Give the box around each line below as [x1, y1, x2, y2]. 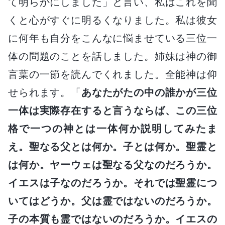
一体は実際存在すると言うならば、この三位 [8, 104, 217, 117]
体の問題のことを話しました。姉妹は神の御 [8, 50, 217, 62]
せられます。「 [8, 86, 81, 98]
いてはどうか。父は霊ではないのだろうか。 [8, 194, 217, 207]
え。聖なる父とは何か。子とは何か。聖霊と [8, 140, 217, 153]
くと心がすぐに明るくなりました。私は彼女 [8, 14, 217, 26]
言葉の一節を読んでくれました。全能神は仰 [8, 68, 217, 80]
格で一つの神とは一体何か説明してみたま [8, 122, 217, 135]
